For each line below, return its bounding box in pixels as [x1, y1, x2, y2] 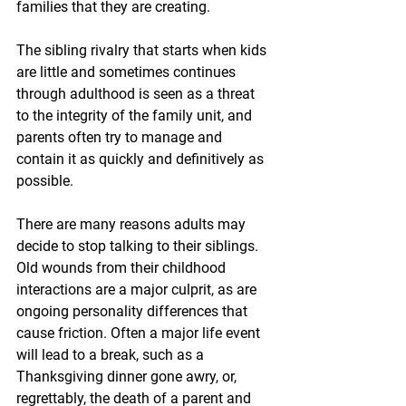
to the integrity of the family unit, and [16, 107, 256, 125]
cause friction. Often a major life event [16, 324, 264, 343]
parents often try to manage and [16, 129, 226, 147]
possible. [16, 172, 73, 190]
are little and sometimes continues [16, 63, 239, 82]
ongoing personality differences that [16, 303, 251, 321]
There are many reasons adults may [16, 216, 249, 234]
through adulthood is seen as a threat [16, 85, 258, 103]
